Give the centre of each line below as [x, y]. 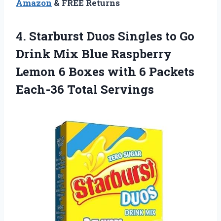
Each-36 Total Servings [85, 90]
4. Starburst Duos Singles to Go [105, 36]
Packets [172, 72]
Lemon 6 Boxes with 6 [82, 72]
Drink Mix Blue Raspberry [94, 54]
